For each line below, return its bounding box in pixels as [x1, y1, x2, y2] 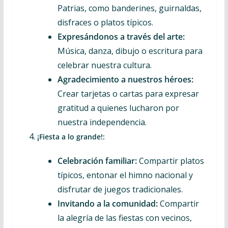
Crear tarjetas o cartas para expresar [57, 88, 199, 99]
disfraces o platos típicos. [57, 17, 153, 28]
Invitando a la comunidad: [57, 198, 158, 209]
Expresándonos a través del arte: [57, 31, 185, 42]
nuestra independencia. [57, 117, 147, 128]
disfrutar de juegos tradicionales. [57, 184, 183, 195]
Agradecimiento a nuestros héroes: [57, 74, 193, 85]
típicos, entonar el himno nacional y [57, 169, 193, 181]
